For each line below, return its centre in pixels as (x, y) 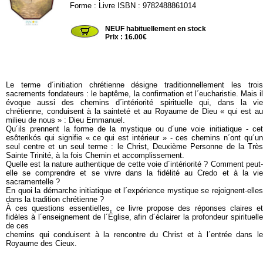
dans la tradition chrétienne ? (55, 199)
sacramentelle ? (33, 182)
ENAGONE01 (93, 14)
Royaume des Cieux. (41, 243)
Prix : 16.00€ (126, 37)
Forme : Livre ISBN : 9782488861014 (133, 6)
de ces (17, 226)
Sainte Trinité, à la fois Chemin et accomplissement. (95, 155)
